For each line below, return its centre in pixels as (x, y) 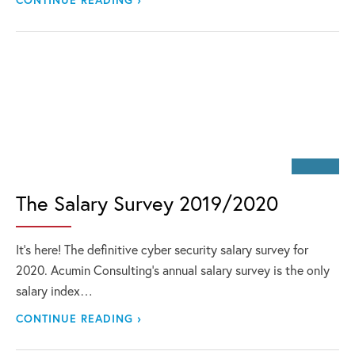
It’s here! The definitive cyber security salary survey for (162, 249)
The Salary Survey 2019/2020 (147, 203)
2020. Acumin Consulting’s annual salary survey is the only (173, 270)
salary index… (54, 290)
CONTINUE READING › (79, 318)
